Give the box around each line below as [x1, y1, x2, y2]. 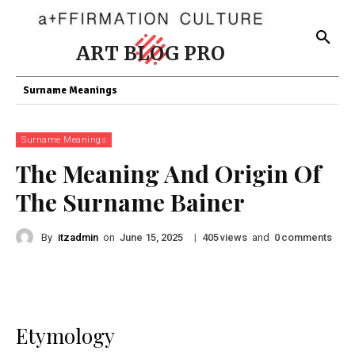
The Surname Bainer [16, 186, 245, 218]
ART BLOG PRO [76, 41, 225, 66]
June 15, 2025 [120, 231, 183, 244]
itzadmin [58, 231, 98, 243]
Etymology [16, 322, 115, 349]
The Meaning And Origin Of [16, 158, 321, 189]
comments [281, 231, 332, 243]
